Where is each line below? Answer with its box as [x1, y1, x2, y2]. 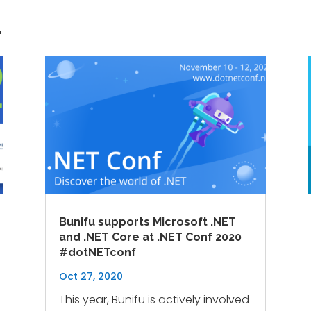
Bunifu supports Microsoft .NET [58, 215, 236, 228]
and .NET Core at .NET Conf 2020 [58, 230, 242, 244]
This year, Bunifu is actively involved [58, 291, 249, 308]
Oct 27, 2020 [58, 269, 123, 283]
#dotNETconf [58, 245, 136, 259]
